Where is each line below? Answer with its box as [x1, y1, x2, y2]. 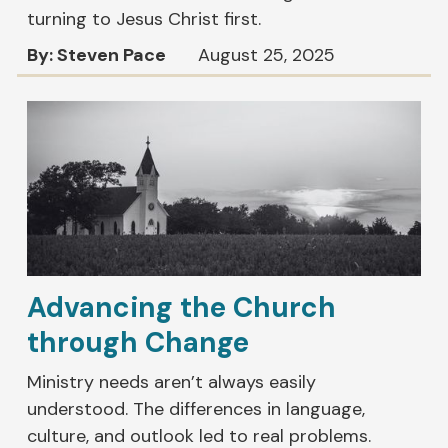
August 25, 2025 [198, 42, 336, 67]
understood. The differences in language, [27, 397, 366, 422]
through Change [27, 324, 250, 362]
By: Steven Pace [27, 42, 167, 67]
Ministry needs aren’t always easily [27, 370, 317, 395]
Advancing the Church [27, 289, 337, 327]
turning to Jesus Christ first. [27, 6, 262, 31]
